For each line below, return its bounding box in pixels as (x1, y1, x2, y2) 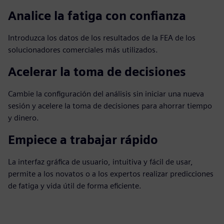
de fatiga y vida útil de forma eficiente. (8, 181, 141, 190)
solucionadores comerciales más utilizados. (8, 45, 158, 54)
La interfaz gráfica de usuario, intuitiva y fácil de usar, (8, 157, 193, 166)
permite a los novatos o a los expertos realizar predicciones (8, 169, 213, 178)
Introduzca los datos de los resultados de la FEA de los (8, 33, 195, 42)
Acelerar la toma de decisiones (8, 64, 186, 79)
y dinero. (8, 113, 39, 122)
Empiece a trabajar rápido (8, 132, 158, 147)
